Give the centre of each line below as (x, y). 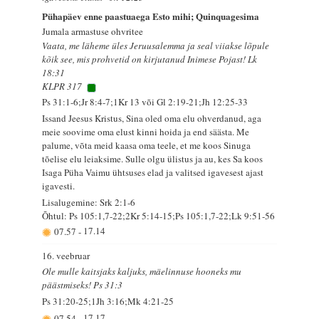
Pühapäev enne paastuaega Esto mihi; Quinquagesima (151, 16)
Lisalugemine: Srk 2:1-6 (89, 202)
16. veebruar (66, 255)
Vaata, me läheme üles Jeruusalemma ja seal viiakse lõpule (156, 46)
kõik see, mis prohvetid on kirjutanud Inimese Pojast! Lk (150, 59)
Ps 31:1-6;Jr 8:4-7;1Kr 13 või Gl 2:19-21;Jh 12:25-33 (145, 101)
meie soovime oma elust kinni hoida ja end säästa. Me (146, 131)
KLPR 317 (62, 87)
